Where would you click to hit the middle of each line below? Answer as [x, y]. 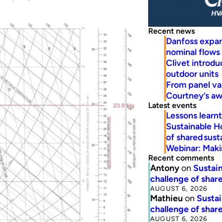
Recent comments [181, 158]
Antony [165, 167]
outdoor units [192, 73]
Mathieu [166, 198]
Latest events [172, 105]
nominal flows [193, 52]
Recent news [171, 31]
